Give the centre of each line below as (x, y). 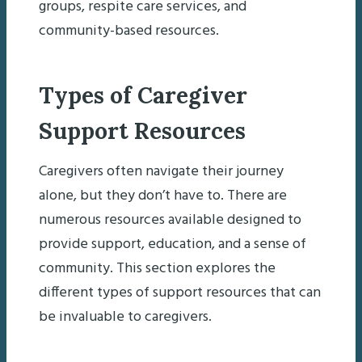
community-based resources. (129, 31)
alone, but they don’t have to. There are (163, 196)
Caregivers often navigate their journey (161, 171)
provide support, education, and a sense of (173, 244)
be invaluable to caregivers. (125, 317)
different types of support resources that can (180, 293)
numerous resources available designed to (170, 220)
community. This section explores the (157, 268)
